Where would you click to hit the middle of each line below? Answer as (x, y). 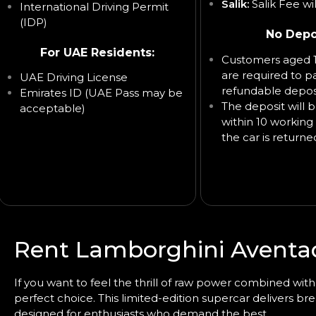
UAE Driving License (74, 78)
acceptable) (53, 109)
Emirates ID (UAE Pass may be (101, 93)
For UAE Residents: (97, 52)
